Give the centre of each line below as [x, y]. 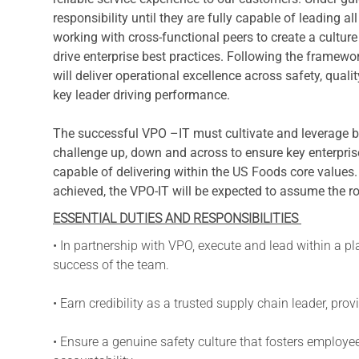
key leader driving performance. [141, 95]
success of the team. [111, 264]
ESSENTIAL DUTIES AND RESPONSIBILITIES [177, 218]
